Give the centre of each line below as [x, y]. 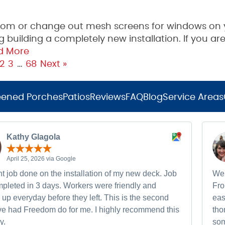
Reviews [108, 97]
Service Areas [193, 97]
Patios [76, 97]
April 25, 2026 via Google [41, 158]
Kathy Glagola [33, 137]
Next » [53, 64]
